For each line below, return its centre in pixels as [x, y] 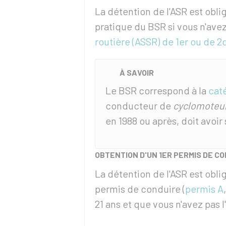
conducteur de [139, 105]
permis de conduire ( [140, 189]
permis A [204, 189]
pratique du [121, 26]
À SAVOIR [137, 72]
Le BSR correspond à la [157, 90]
